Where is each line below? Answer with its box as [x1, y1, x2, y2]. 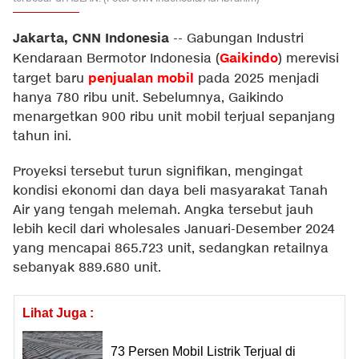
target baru [13, 71, 88, 87]
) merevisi [278, 50, 339, 67]
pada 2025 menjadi [194, 71, 319, 87]
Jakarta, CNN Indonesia [13, 30, 169, 47]
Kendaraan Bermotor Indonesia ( [13, 50, 220, 67]
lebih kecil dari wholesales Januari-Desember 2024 [13, 221, 335, 238]
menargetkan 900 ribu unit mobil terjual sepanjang [13, 109, 335, 126]
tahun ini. [13, 128, 71, 145]
